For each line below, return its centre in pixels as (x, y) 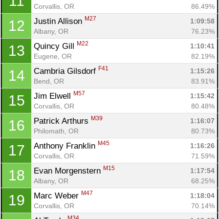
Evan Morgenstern (68, 171)
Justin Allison (59, 21)
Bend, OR (49, 81)
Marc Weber (57, 196)
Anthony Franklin (66, 146)
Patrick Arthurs (62, 121)
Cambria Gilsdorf (66, 71)
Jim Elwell (54, 96)
